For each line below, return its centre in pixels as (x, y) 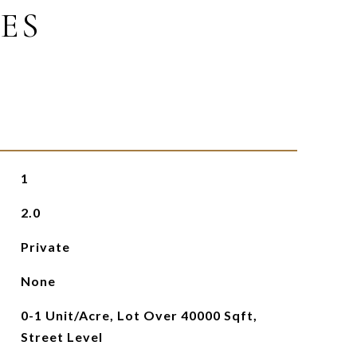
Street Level (61, 337)
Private (45, 247)
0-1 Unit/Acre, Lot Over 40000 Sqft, (139, 315)
